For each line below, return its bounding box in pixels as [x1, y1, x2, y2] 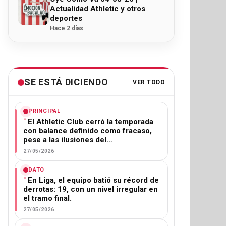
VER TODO [133, 78, 165, 86]
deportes [50, 14, 82, 23]
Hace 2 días [50, 25, 83, 32]
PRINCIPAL [28, 108, 61, 115]
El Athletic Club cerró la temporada [28, 117, 153, 126]
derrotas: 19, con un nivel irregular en [23, 185, 158, 194]
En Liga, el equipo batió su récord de [28, 176, 159, 185]
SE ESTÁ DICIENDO [24, 77, 108, 87]
